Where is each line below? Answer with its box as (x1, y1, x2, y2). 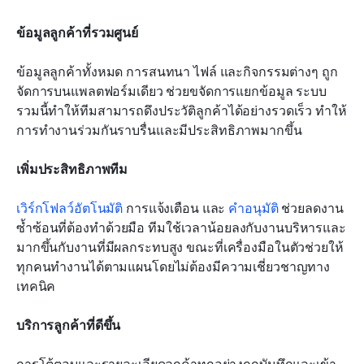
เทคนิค (16, 277, 56, 296)
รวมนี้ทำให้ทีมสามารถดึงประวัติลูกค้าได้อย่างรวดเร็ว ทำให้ (16, 102, 347, 120)
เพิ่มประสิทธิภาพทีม (16, 160, 128, 179)
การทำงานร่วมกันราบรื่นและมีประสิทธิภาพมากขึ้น (16, 121, 302, 140)
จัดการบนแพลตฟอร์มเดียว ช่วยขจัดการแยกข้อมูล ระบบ (16, 82, 327, 101)
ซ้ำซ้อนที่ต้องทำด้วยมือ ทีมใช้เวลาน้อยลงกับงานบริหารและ (16, 219, 346, 237)
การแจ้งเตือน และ (123, 199, 229, 218)
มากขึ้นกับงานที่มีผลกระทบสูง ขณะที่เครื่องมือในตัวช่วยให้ (16, 238, 344, 257)
